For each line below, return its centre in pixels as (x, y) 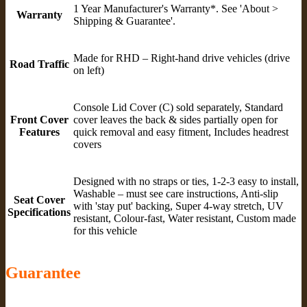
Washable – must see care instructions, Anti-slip (176, 193)
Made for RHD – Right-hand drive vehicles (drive (182, 58)
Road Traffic (39, 64)
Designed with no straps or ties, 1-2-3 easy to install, (186, 181)
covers (87, 144)
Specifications (39, 212)
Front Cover (39, 119)
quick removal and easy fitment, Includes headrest (181, 132)
